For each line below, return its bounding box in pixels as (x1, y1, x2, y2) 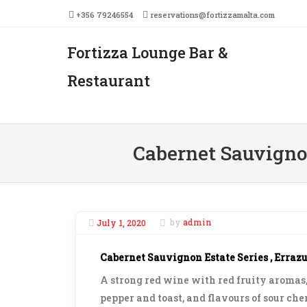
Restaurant (67, 71, 150, 90)
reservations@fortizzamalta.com (150, 10, 275, 20)
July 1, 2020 (96, 217, 146, 228)
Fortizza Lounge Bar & (67, 42, 228, 62)
